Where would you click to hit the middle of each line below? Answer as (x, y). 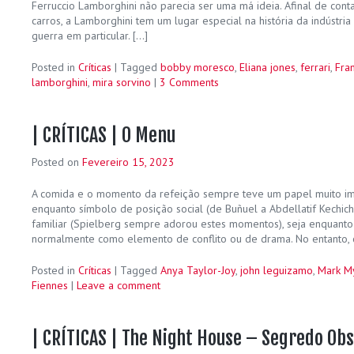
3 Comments (189, 82)
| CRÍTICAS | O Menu (104, 135)
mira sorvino (122, 82)
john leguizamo (277, 270)
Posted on (57, 162)
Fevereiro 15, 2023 (128, 162)
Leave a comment (119, 285)
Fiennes (50, 285)
